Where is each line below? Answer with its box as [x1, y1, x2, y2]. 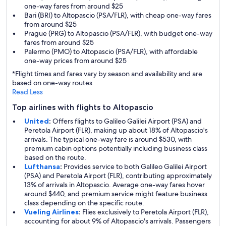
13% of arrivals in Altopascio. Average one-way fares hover [24, 180, 205, 189]
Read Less [12, 87, 43, 96]
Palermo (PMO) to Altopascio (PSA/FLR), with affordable [24, 47, 198, 56]
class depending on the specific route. [24, 198, 144, 207]
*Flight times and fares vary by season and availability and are [12, 69, 202, 78]
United [24, 117, 49, 126]
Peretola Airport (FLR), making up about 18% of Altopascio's [24, 126, 208, 135]
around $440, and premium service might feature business [24, 189, 207, 198]
